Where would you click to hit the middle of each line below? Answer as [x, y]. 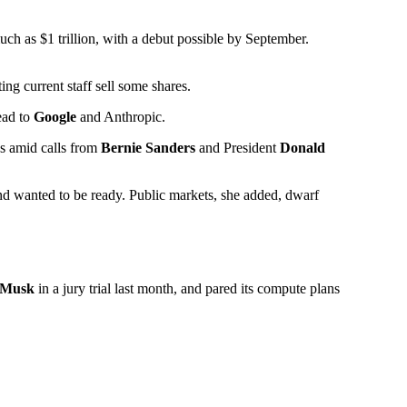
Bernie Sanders [148, 148]
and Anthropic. [121, 117]
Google [55, 117]
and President [238, 148]
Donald [303, 148]
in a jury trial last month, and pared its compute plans [187, 289]
